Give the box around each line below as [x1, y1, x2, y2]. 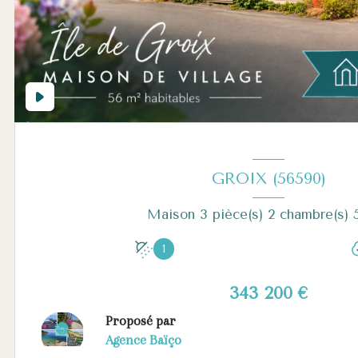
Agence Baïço [105, 332, 181, 348]
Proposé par [105, 313, 176, 329]
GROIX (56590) [211, 169, 326, 188]
